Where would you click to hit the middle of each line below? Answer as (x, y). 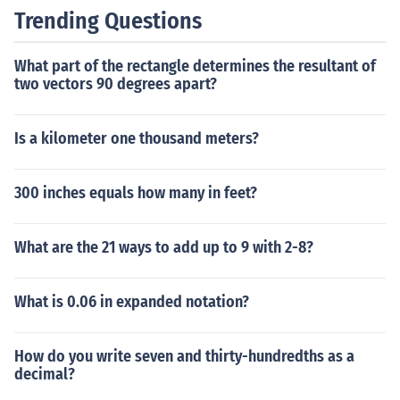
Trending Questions (108, 21)
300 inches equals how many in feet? (136, 193)
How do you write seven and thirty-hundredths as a (184, 356)
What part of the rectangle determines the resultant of (195, 66)
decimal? (45, 374)
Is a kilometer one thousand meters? (137, 138)
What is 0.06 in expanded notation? (132, 302)
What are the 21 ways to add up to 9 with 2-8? (164, 247)
